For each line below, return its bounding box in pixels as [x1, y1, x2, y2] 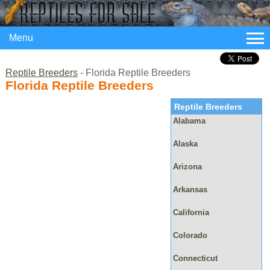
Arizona [172, 162, 202, 171]
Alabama [172, 116, 206, 125]
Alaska [172, 139, 198, 148]
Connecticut [172, 253, 218, 263]
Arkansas [172, 184, 207, 194]
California [172, 207, 209, 217]
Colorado [172, 230, 207, 240]
